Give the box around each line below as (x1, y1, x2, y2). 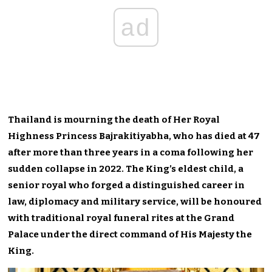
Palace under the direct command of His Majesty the (8, 228, 253, 240)
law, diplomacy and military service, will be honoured (8, 195, 262, 207)
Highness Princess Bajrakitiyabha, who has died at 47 (8, 130, 260, 141)
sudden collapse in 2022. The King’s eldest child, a (8, 163, 244, 174)
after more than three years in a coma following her (8, 146, 254, 158)
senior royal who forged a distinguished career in (8, 179, 245, 191)
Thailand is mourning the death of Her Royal (8, 114, 220, 125)
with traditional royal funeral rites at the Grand (8, 212, 235, 223)
